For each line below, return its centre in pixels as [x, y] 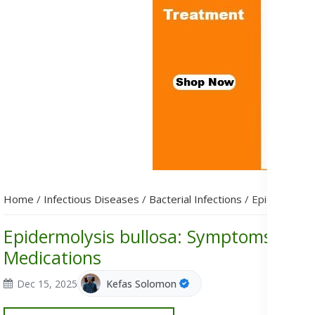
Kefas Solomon [141, 283]
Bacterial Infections [197, 199]
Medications [52, 257]
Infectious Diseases [93, 199]
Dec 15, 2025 [47, 283]
